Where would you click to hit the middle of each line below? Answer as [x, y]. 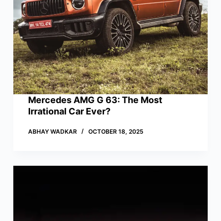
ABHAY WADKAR [52, 132]
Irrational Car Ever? [69, 111]
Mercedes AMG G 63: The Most [95, 100]
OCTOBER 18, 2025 [116, 132]
